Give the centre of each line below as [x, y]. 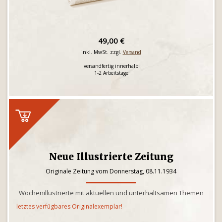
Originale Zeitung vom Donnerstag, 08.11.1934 [111, 171]
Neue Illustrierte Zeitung [111, 157]
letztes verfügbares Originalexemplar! [69, 206]
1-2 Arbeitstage [111, 73]
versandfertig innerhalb [111, 66]
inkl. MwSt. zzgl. [102, 52]
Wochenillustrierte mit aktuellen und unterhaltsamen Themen [111, 193]
